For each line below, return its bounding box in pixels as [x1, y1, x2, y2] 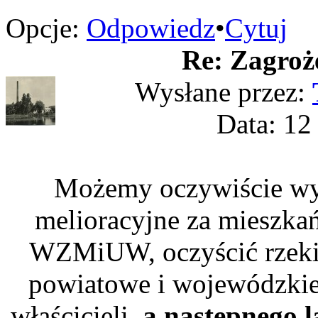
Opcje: [6, 13, 79, 43]
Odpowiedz [87, 13, 215, 43]
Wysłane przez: [135, 77, 312, 107]
